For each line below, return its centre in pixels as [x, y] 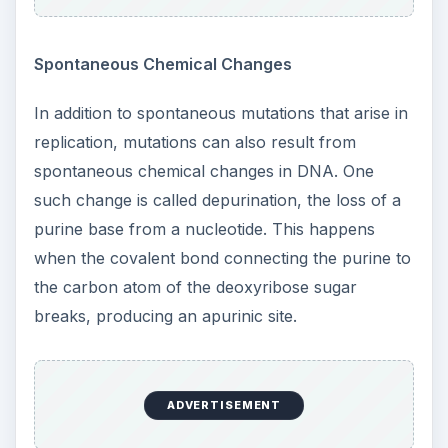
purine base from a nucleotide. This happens [204, 228]
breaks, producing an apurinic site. [165, 315]
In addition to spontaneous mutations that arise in [220, 112]
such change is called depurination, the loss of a [217, 199]
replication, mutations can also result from [194, 141]
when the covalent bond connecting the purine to [222, 257]
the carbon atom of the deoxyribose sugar [195, 286]
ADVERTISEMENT [224, 405]
